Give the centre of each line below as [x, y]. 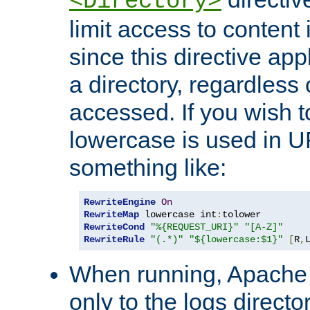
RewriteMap [111, 215]
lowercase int [178, 215]
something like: [148, 168]
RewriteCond [114, 227]
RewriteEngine [120, 202]
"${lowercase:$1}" [236, 240]
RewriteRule [114, 240]
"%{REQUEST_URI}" [194, 227]
